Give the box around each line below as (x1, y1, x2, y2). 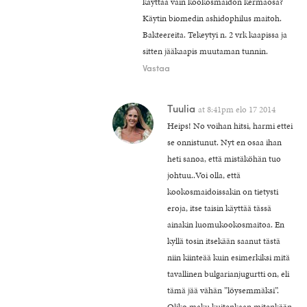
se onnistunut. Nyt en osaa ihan (167, 136, 282, 149)
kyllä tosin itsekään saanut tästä (167, 234, 280, 247)
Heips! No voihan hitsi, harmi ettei (167, 119, 293, 132)
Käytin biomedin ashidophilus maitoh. (143, 12, 282, 25)
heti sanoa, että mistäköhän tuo (167, 152, 281, 165)
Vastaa (143, 60, 170, 74)
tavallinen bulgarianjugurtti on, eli (167, 267, 289, 280)
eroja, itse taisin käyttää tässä (167, 201, 271, 214)
